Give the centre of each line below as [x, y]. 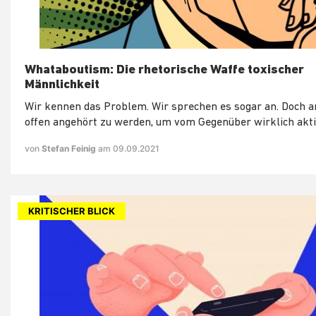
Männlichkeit [62, 85]
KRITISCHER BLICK [72, 211]
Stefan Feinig [70, 148]
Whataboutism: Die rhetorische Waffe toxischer [164, 70]
